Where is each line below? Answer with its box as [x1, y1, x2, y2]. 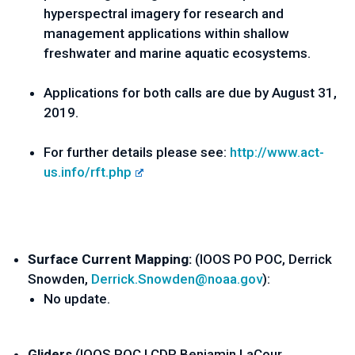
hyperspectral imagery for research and [44, 6, 284, 21]
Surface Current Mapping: [28, 251, 195, 267]
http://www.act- [230, 144, 324, 160]
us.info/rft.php [44, 164, 132, 180]
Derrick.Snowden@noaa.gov [91, 271, 262, 287]
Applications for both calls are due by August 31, [44, 85, 337, 101]
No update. [44, 291, 110, 307]
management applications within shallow [44, 25, 289, 41]
